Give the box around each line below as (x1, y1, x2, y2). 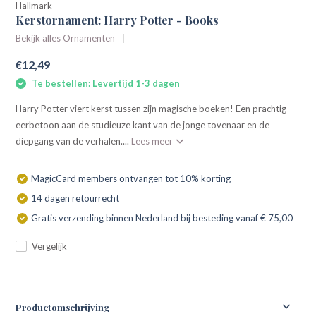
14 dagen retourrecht (31, 192, 120, 204)
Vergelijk (32, 240, 68, 252)
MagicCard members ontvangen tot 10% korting (31, 172, 231, 184)
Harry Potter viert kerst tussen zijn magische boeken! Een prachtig (16, 102, 287, 114)
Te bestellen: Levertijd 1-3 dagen (30, 78, 181, 89)
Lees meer (131, 135, 176, 147)
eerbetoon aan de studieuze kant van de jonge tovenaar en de (16, 119, 270, 130)
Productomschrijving (16, 300, 111, 313)
